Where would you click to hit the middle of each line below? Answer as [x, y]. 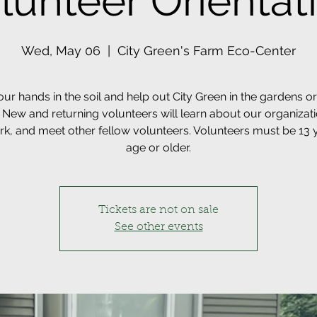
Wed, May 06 [61, 51]
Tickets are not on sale [158, 210]
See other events [158, 227]
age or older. [158, 148]
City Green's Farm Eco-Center [207, 51]
